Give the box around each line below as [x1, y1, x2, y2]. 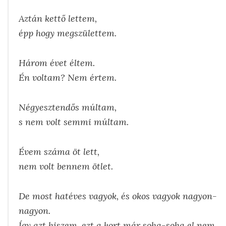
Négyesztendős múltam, [19, 101, 117, 113]
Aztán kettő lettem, [19, 12, 97, 24]
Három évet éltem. [19, 56, 95, 69]
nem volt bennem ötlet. [19, 160, 113, 172]
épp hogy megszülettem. [19, 27, 117, 39]
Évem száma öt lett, [19, 145, 99, 157]
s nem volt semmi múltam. [19, 116, 129, 128]
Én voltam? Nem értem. [19, 71, 117, 83]
